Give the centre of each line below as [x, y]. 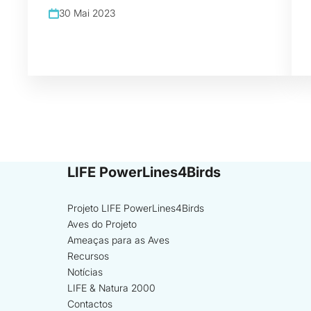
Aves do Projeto [102, 224]
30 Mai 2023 [87, 13]
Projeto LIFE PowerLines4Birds [136, 208]
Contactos [90, 304]
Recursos [88, 256]
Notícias [85, 272]
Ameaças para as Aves [118, 240]
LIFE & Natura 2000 [111, 288]
